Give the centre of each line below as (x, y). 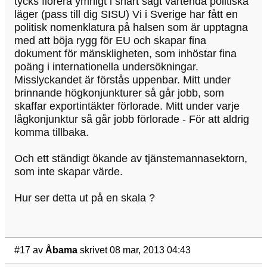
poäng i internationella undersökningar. (106, 66)
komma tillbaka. (52, 132)
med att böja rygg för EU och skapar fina (110, 40)
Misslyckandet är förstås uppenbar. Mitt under (122, 80)
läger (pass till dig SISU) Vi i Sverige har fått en (126, 14)
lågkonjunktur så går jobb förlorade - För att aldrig (132, 119)
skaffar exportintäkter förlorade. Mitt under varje (127, 106)
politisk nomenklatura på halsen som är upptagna (131, 27)
